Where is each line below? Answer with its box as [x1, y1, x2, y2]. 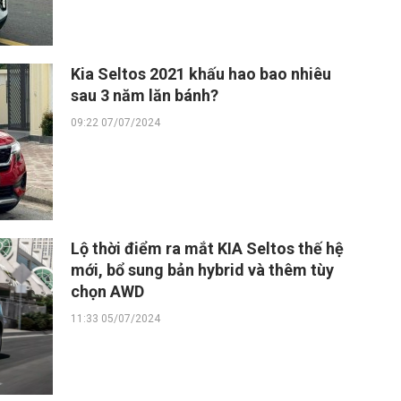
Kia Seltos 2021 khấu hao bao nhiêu [71, 64, 331, 83]
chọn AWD [71, 282, 144, 301]
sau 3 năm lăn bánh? [71, 86, 218, 105]
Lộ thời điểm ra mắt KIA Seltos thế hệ [71, 239, 344, 258]
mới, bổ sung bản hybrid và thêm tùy [71, 260, 334, 279]
